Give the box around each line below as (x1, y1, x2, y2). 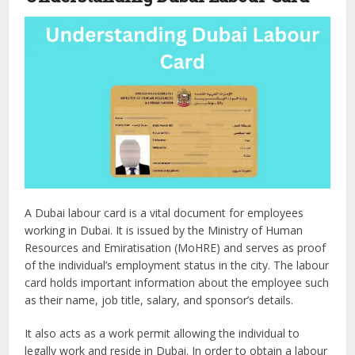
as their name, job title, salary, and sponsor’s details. (25, 292, 294, 308)
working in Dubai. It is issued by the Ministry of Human (25, 223, 303, 239)
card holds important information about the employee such (25, 275, 330, 291)
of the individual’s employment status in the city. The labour (25, 258, 330, 273)
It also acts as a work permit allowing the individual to (25, 326, 300, 342)
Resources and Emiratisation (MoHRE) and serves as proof (25, 240, 326, 256)
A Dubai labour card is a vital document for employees (25, 205, 304, 221)
